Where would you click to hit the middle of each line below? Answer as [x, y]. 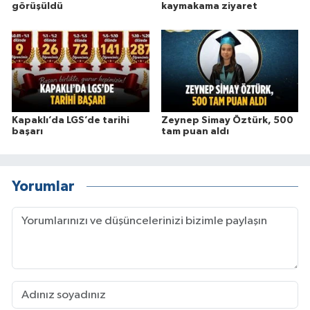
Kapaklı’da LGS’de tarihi [71, 120]
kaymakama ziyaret [209, 7]
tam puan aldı [195, 131]
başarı [27, 131]
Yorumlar [43, 187]
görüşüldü [37, 7]
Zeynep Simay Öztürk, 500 [227, 120]
